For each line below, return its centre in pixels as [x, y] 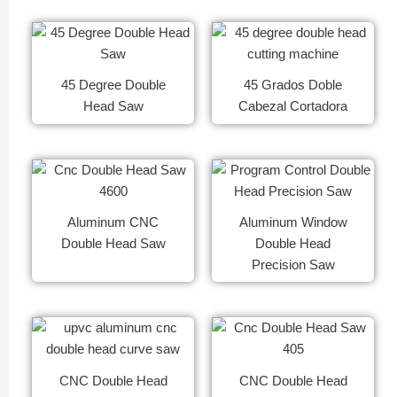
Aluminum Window [293, 223]
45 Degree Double [113, 86]
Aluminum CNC [113, 223]
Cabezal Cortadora [293, 107]
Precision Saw [293, 265]
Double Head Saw [113, 244]
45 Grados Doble [293, 86]
